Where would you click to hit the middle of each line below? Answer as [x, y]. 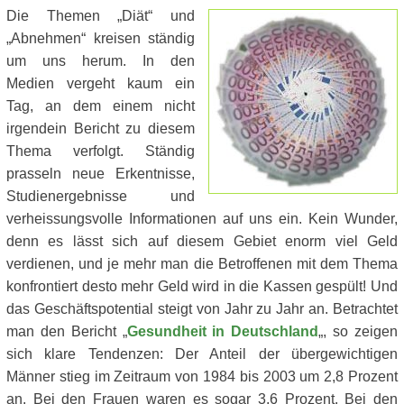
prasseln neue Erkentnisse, [101, 174]
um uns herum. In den [101, 61]
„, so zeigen [358, 331]
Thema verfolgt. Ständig [101, 151]
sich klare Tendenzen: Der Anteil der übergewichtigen [202, 354]
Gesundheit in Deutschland [223, 331]
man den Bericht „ [67, 331]
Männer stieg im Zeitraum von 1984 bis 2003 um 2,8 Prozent [202, 376]
